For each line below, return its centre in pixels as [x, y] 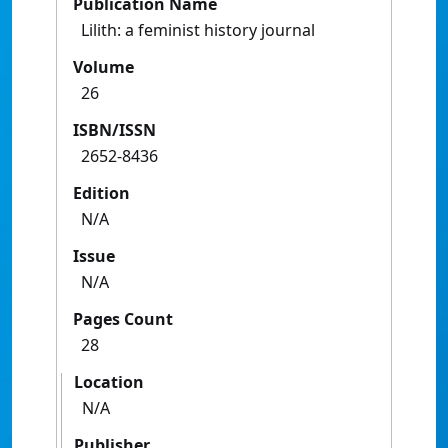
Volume [103, 67]
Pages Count [123, 319]
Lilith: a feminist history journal [198, 30]
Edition [101, 193]
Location [109, 382]
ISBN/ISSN [114, 130]
